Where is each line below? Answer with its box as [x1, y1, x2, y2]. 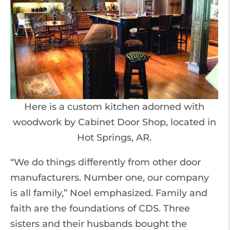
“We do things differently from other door [10, 156, 201, 168]
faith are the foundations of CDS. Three [10, 202, 190, 214]
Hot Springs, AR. [77, 131, 151, 143]
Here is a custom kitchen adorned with [24, 101, 204, 112]
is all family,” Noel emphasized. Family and [10, 187, 207, 199]
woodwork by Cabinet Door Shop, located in [12, 116, 216, 128]
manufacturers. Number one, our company [10, 171, 209, 183]
